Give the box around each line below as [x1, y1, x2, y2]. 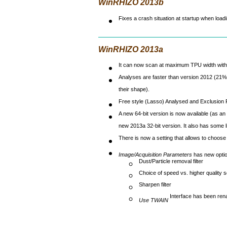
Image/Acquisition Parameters [119, 152, 192, 158]
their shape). [119, 86, 149, 98]
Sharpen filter [139, 181, 171, 193]
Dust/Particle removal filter [139, 158, 203, 169]
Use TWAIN [139, 197, 168, 203]
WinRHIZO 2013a [98, 45, 163, 54]
